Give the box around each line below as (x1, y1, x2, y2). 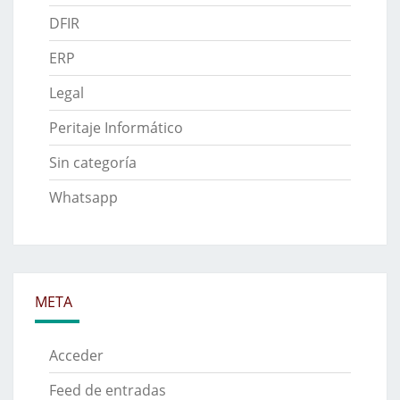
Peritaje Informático (49, 117, 183, 137)
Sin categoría (49, 152, 137, 172)
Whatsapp (49, 187, 118, 207)
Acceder (49, 345, 104, 365)
